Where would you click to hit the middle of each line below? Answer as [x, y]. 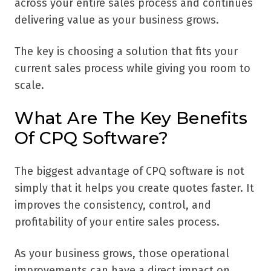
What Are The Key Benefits [131, 118]
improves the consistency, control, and [113, 205]
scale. [29, 86]
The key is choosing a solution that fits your [126, 52]
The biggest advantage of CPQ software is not [129, 171]
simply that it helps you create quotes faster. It [134, 188]
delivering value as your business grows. [117, 20]
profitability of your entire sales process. [117, 222]
